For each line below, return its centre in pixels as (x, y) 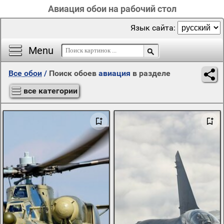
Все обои (25, 73)
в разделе (150, 73)
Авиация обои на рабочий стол (112, 9)
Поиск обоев (74, 73)
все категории (50, 91)
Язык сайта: (154, 28)
